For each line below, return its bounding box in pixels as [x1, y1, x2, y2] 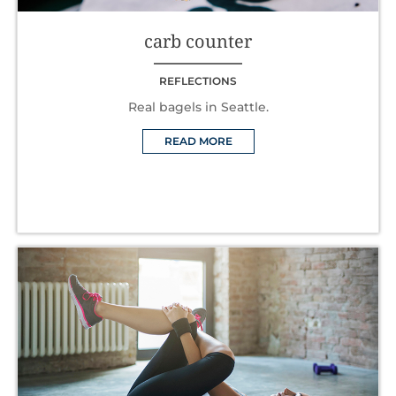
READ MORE [164, 133, 232, 148]
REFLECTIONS [159, 73, 237, 88]
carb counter [144, 28, 252, 53]
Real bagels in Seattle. [127, 98, 269, 115]
